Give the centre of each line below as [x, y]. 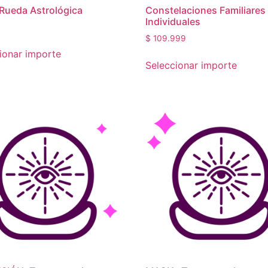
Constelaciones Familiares [206, 10]
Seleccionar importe [191, 66]
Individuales [173, 22]
